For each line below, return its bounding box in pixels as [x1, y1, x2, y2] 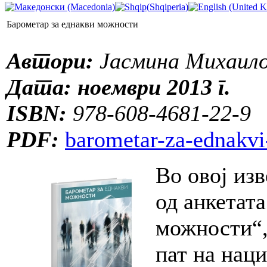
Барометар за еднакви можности [7, 18, 138, 29]
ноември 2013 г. [72, 74, 231, 100]
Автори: [7, 48, 94, 73]
